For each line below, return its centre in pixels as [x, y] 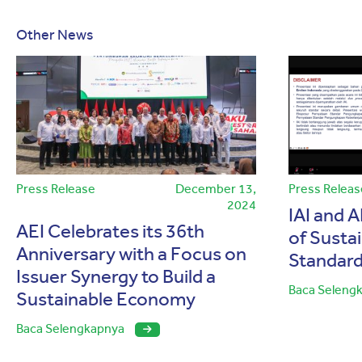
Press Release [56, 189]
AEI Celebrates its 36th [110, 232]
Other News [55, 35]
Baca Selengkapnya [72, 329]
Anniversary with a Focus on [131, 254]
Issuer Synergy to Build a [116, 277]
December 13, [216, 189]
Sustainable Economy [106, 299]
